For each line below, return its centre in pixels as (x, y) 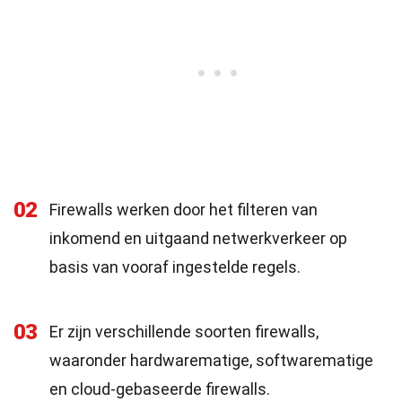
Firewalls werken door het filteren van (184, 210)
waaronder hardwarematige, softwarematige (211, 360)
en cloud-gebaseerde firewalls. (160, 389)
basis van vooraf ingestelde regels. (175, 267)
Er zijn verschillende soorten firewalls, (184, 332)
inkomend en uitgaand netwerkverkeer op (198, 238)
